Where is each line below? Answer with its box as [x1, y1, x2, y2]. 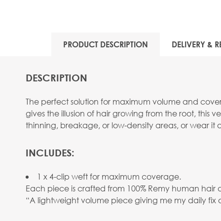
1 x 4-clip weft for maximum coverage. [37, 171, 181, 182]
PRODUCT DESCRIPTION [63, 39, 148, 49]
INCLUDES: [26, 147, 74, 158]
